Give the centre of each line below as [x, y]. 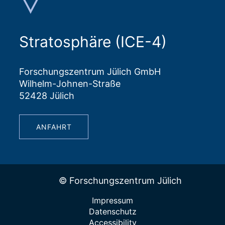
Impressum [113, 201]
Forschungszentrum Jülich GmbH [90, 72]
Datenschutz [113, 212]
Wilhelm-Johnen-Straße [70, 84]
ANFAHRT [54, 127]
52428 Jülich [47, 96]
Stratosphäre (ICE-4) [93, 42]
